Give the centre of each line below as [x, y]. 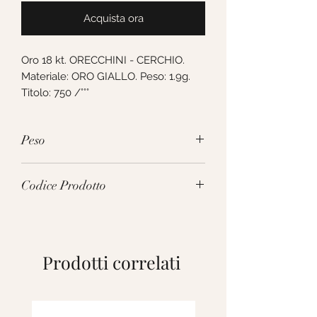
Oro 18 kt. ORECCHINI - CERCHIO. [103, 60]
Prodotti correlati [111, 263]
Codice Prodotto [64, 186]
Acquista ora [113, 19]
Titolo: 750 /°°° [55, 93]
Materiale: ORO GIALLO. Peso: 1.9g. [106, 77]
